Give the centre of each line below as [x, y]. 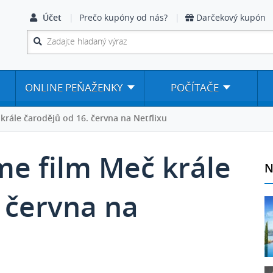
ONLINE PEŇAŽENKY [74, 88]
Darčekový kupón [231, 18]
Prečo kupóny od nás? [123, 18]
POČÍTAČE [195, 88]
